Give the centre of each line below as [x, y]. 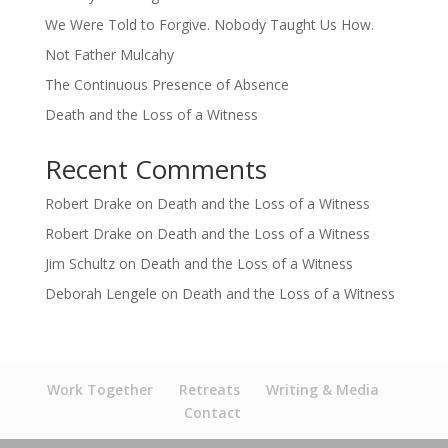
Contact [213, 412]
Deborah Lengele [100, 293]
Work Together [99, 389]
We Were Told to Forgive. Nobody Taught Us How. [209, 24]
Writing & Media [322, 389]
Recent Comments [155, 169]
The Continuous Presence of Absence [166, 84]
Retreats [209, 389]
